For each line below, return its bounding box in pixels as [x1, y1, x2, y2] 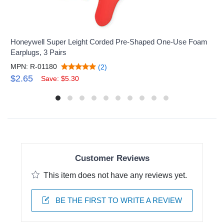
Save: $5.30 [41, 74, 79, 83]
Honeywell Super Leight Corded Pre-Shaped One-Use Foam [10, 37, 208, 46]
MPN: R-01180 [10, 62, 57, 71]
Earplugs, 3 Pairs [10, 48, 67, 57]
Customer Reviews [74, 153, 149, 163]
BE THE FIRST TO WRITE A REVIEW [53, 195, 182, 204]
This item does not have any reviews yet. [43, 170, 187, 179]
